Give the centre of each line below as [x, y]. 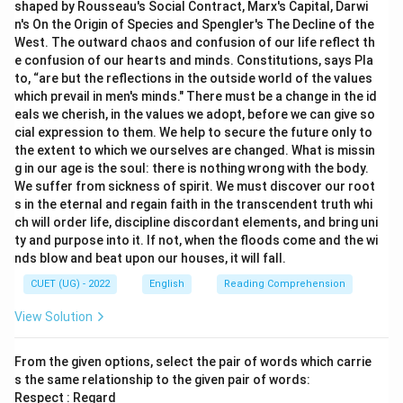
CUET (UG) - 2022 [70, 284]
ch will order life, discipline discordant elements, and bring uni [196, 222]
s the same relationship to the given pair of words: [162, 380]
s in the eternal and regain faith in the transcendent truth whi [193, 204]
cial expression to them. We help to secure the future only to [193, 132]
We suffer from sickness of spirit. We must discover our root [195, 186]
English [167, 284]
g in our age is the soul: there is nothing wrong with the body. [192, 168]
